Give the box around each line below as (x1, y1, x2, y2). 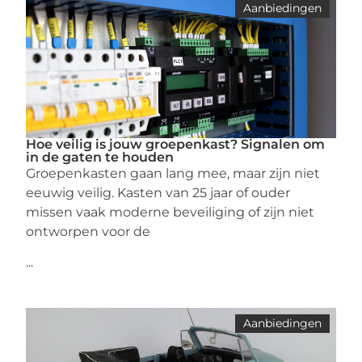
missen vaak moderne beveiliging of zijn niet (26, 204, 315, 220)
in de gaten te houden (26, 149, 175, 165)
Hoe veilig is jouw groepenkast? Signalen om (26, 137, 326, 152)
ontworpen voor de (26, 224, 151, 239)
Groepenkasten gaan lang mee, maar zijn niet (26, 166, 321, 181)
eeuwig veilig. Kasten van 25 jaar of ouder (26, 185, 291, 200)
